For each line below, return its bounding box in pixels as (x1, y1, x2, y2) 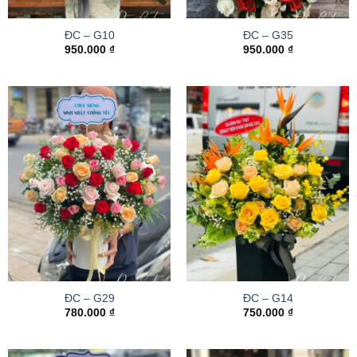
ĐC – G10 (64, 29, 115, 41)
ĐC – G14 (242, 292, 293, 304)
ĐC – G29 (64, 292, 115, 304)
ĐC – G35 (242, 29, 293, 41)
